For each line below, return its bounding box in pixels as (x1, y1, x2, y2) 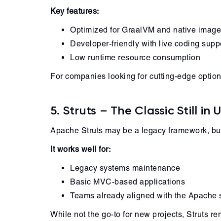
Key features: (50, 6, 99, 16)
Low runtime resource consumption (70, 53, 200, 62)
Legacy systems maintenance (70, 163, 180, 173)
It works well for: (50, 145, 110, 154)
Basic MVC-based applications (70, 177, 185, 186)
